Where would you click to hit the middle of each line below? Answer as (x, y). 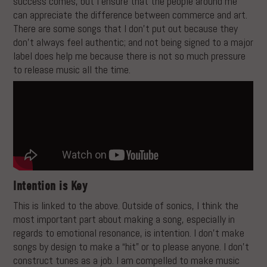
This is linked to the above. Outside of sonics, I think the (126, 206)
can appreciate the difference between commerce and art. (131, 14)
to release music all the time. (72, 69)
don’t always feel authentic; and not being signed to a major (133, 42)
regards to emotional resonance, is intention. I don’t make (129, 233)
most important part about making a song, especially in (124, 219)
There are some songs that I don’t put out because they (126, 28)
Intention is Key (50, 186)
